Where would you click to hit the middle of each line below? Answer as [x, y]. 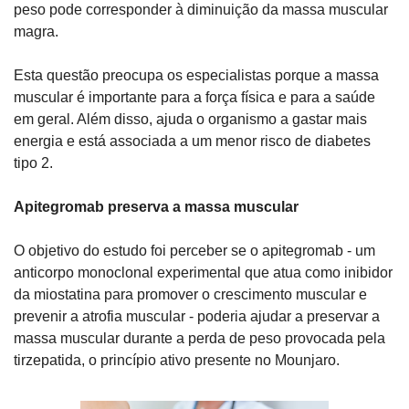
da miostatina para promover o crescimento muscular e [190, 294]
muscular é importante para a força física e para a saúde [194, 97]
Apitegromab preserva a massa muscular [156, 206]
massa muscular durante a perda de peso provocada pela [199, 338]
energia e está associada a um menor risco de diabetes [192, 141]
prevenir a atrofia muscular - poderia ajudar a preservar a [197, 316]
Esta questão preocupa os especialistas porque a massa [196, 75]
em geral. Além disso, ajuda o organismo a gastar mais [190, 119]
